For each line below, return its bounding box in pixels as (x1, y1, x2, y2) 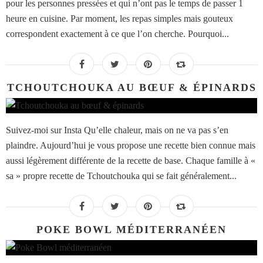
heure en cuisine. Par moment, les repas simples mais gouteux (6, 14, 233, 24)
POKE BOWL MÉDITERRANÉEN (36, 224, 227, 236)
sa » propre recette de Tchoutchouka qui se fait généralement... (6, 171, 237, 181)
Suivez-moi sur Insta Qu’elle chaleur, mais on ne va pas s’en (6, 125, 228, 136)
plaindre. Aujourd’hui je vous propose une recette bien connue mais (6, 140, 255, 151)
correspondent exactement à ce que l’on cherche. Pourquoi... (6, 29, 229, 39)
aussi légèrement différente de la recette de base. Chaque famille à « (6, 156, 255, 166)
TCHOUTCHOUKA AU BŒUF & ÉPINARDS (6, 82, 257, 94)
